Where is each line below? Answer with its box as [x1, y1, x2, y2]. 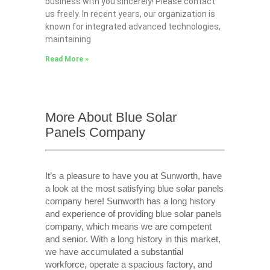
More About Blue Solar [45, 110, 177, 125]
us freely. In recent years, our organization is [45, 9, 215, 19]
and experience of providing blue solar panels [45, 208, 222, 219]
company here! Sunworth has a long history [45, 195, 216, 206]
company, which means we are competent [45, 221, 212, 231]
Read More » [45, 55, 89, 64]
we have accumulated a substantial [45, 246, 183, 257]
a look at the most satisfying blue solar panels [45, 183, 224, 193]
